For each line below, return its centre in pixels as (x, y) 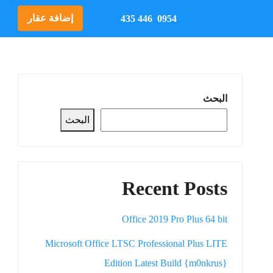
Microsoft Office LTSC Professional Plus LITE (136, 243)
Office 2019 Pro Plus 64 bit (175, 219)
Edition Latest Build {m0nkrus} (166, 263)
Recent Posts (175, 188)
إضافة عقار (50, 18)
